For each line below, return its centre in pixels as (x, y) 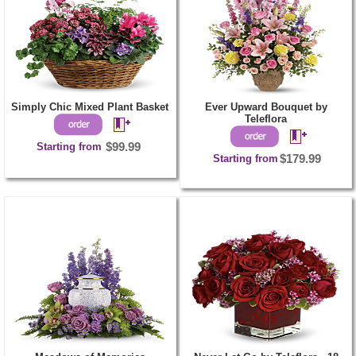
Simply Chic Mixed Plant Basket (90, 106)
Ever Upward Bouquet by (266, 106)
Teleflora (266, 118)
